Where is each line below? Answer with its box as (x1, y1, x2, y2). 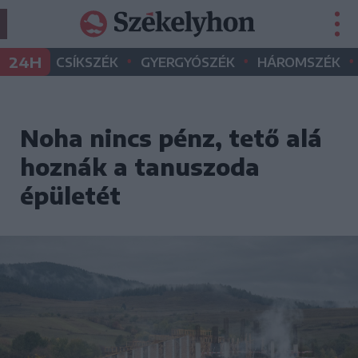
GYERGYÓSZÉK (141, 54, 235, 70)
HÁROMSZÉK (257, 54, 340, 70)
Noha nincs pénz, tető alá (20, 124, 322, 152)
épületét (20, 181, 121, 209)
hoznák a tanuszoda (20, 153, 260, 181)
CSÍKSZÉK (56, 54, 118, 70)
